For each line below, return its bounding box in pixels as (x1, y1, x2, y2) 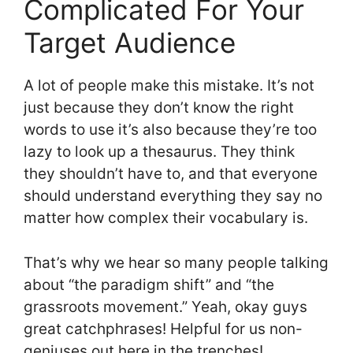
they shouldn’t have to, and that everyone (24, 165, 318, 184)
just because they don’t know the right (24, 98, 294, 117)
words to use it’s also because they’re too (24, 121, 317, 139)
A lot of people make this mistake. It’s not (24, 76, 314, 95)
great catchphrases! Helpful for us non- (24, 319, 303, 338)
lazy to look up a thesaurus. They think (24, 143, 295, 162)
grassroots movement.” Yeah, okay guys (24, 297, 307, 316)
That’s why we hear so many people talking (24, 253, 329, 272)
